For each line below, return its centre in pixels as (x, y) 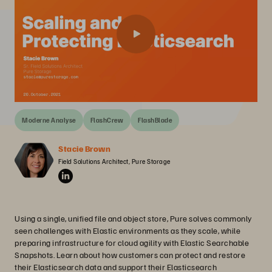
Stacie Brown (84, 148)
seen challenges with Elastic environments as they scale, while (127, 230)
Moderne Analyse (49, 120)
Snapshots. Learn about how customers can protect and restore (130, 255)
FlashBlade (155, 120)
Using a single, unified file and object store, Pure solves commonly (133, 218)
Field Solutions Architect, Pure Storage (114, 161)
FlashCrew (107, 120)
